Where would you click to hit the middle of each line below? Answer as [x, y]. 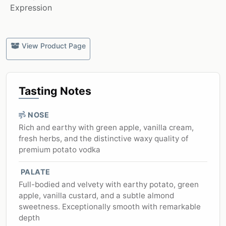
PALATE [35, 172]
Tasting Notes [55, 91]
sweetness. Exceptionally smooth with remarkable [110, 207]
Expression [31, 8]
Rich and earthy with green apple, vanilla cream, [106, 128]
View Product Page [54, 46]
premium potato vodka [60, 150]
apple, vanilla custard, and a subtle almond [96, 196]
